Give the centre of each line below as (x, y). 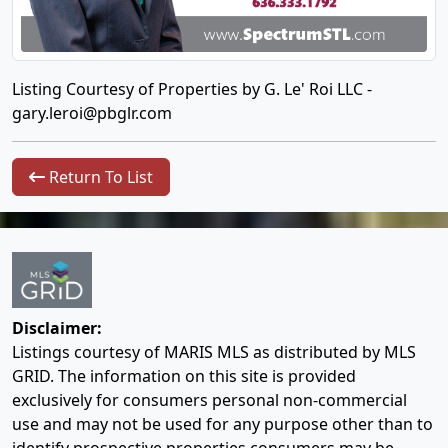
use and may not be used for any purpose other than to (222, 424)
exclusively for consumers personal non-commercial (209, 400)
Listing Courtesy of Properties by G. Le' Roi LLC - (192, 89)
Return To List (99, 177)
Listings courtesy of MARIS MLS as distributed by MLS (214, 352)
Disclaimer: (57, 328)
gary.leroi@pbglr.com (92, 113)
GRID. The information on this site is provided (184, 376)
